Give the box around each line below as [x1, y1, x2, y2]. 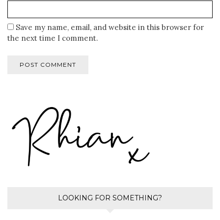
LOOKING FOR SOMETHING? [58, 193, 162, 202]
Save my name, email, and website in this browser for [16, 23, 204, 32]
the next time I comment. [7, 33, 98, 43]
